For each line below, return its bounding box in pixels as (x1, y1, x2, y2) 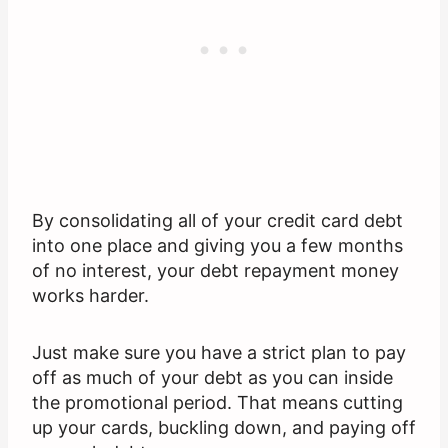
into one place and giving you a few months (32, 235, 403, 257)
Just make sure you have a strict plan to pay (32, 342, 406, 364)
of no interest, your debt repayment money (32, 260, 399, 282)
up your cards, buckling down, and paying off (32, 417, 416, 439)
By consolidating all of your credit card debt (32, 210, 403, 232)
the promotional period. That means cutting (32, 392, 403, 414)
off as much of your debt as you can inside (32, 367, 393, 389)
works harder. (32, 285, 149, 307)
